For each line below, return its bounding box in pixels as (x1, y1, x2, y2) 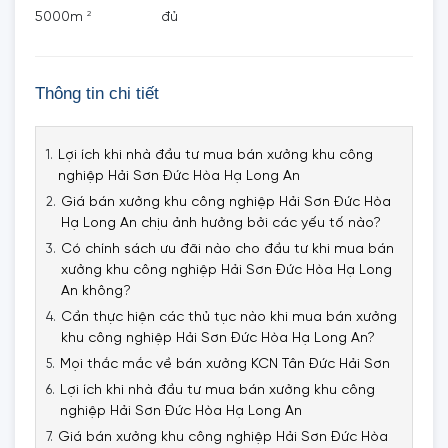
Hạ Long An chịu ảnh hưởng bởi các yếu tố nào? (61, 216, 381, 231)
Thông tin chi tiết (35, 84, 159, 103)
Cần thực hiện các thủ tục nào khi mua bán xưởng (61, 310, 397, 325)
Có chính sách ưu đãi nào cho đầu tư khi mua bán (61, 242, 394, 257)
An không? (61, 284, 131, 299)
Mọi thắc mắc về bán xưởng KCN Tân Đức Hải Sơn (60, 357, 390, 372)
